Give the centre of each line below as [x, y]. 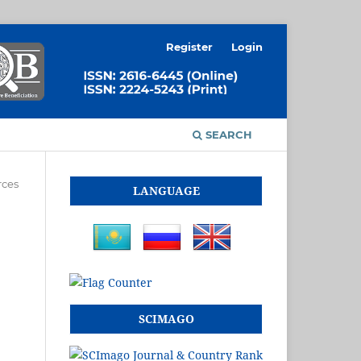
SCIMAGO [166, 318]
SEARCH [227, 134]
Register [190, 46]
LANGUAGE [166, 190]
